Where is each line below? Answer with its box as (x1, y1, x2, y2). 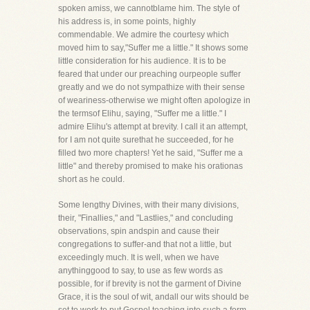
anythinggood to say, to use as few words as (58, 266, 223, 275)
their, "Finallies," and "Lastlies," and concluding (58, 213, 233, 223)
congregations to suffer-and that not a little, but (58, 239, 231, 249)
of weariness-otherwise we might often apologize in (58, 95, 250, 105)
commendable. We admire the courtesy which (58, 30, 229, 39)
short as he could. (58, 174, 125, 184)
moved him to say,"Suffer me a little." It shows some (58, 43, 248, 53)
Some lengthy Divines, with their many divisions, (58, 200, 239, 210)
